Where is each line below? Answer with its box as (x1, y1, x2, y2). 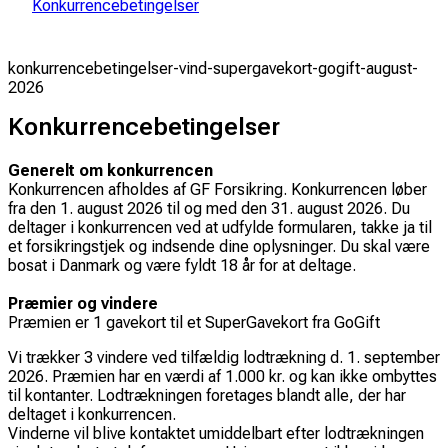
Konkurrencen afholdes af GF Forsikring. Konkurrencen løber (8, 179, 427, 199)
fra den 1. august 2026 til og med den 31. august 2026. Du (8, 198, 410, 218)
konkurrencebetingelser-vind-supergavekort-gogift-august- (8, 59, 418, 78)
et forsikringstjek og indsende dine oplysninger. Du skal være (8, 236, 430, 256)
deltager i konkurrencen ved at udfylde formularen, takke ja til (8, 217, 432, 237)
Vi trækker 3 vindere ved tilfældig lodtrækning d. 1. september (8, 347, 440, 367)
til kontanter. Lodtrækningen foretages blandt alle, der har (8, 385, 406, 405)
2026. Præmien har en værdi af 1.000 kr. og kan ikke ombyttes (8, 366, 437, 386)
